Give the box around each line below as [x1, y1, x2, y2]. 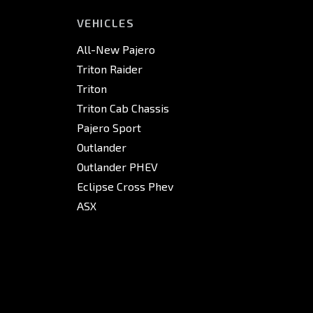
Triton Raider [76, 62, 143, 75]
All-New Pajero [76, 43, 155, 56]
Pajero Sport [76, 121, 141, 134]
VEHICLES [76, 16, 135, 29]
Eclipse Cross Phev [76, 180, 173, 193]
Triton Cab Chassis [76, 101, 169, 115]
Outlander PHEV [76, 160, 158, 173]
